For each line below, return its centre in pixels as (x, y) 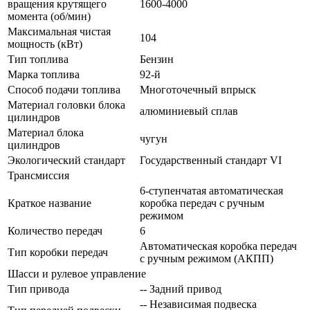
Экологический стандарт (66, 160)
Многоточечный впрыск (198, 89)
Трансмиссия (38, 175)
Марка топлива (44, 74)
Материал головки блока (66, 104)
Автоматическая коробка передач (218, 246)
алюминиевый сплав (189, 111)
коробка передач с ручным (202, 203)
